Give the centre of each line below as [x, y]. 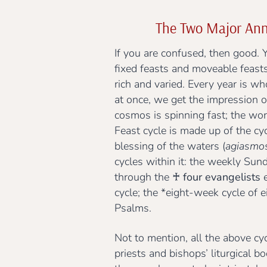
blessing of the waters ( [170, 146]
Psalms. [133, 208]
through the [143, 177]
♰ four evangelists [216, 177]
